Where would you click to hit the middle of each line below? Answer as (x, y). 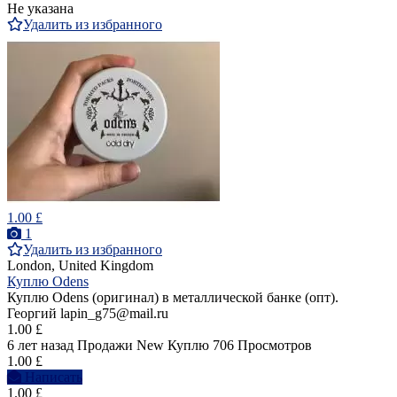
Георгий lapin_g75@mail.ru (88, 314)
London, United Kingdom (80, 266)
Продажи (105, 346)
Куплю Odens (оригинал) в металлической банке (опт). (173, 298)
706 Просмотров (262, 346)
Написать (54, 378)
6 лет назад (40, 346)
